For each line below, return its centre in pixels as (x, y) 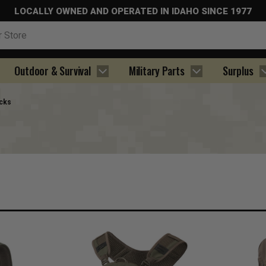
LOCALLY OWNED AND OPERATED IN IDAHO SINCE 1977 (133, 11)
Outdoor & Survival (53, 71)
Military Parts (156, 71)
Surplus (238, 71)
